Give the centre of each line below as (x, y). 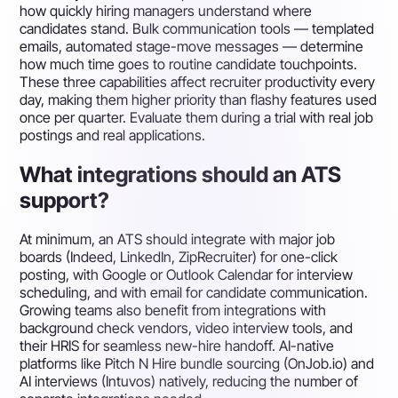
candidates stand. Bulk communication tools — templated (197, 28)
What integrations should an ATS (181, 174)
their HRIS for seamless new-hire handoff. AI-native (177, 346)
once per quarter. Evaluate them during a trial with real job (197, 117)
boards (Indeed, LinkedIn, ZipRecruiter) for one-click (179, 257)
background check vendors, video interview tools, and (187, 328)
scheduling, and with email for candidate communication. (194, 293)
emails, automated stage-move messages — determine (192, 46)
